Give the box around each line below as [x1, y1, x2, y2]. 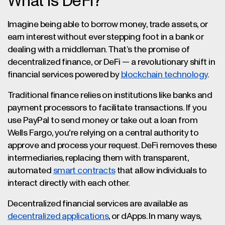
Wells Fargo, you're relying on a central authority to [8, 129, 199, 138]
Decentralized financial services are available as [8, 199, 188, 208]
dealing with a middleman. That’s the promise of [8, 45, 190, 54]
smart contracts [53, 166, 116, 175]
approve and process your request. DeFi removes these [8, 141, 217, 150]
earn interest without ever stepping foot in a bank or [8, 33, 204, 42]
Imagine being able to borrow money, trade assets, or [8, 20, 208, 29]
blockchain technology [121, 70, 208, 79]
